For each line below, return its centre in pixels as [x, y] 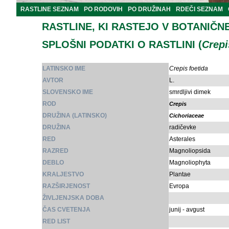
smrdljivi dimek [190, 92]
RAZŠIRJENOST [66, 186]
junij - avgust [187, 210]
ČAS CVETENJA [66, 210]
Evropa [179, 186]
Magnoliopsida [190, 151]
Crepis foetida [189, 68]
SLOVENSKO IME [68, 92]
